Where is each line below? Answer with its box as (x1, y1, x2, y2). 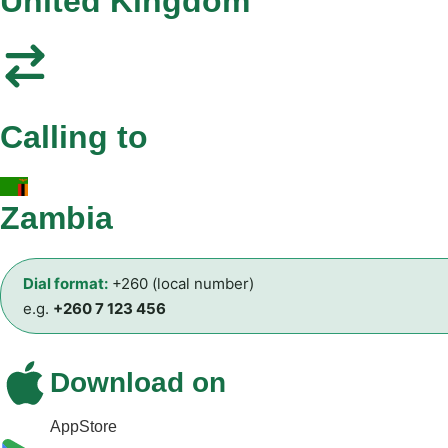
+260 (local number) (108, 273, 254, 293)
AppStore (50, 417, 117, 435)
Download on (50, 366, 226, 398)
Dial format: (23, 273, 108, 293)
